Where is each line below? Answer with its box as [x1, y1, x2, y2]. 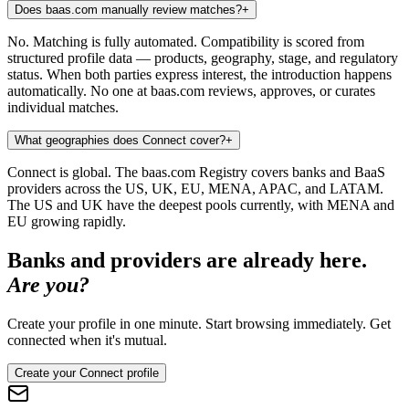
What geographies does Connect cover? [15, 132, 225, 147]
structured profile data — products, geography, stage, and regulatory [7, 49, 398, 66]
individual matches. [7, 99, 119, 115]
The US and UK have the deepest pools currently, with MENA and [7, 196, 394, 213]
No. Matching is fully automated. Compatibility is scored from [7, 33, 364, 49]
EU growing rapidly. [7, 213, 126, 229]
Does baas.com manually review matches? [15, 2, 242, 16]
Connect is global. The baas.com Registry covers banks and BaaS [7, 163, 385, 180]
